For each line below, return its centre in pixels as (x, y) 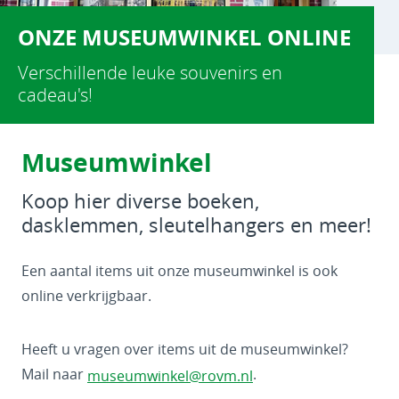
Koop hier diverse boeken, (140, 201)
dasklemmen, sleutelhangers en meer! (196, 225)
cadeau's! (55, 95)
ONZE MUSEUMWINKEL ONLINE (184, 37)
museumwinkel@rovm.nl (170, 375)
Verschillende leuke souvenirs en (150, 73)
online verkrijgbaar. (86, 296)
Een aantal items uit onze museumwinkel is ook (179, 271)
